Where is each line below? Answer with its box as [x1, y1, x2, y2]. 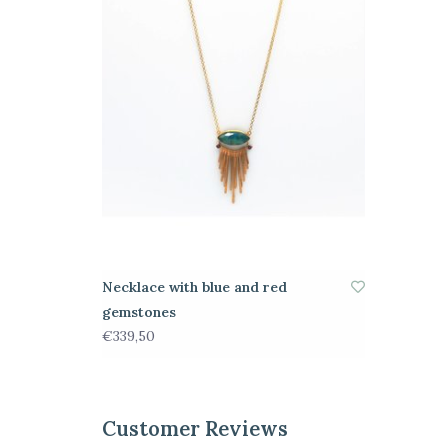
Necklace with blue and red [102, 278, 287, 297]
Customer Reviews [102, 416, 288, 443]
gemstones [102, 303, 176, 322]
